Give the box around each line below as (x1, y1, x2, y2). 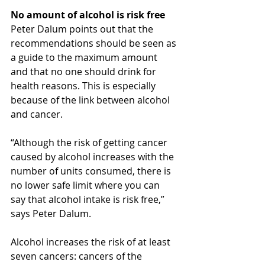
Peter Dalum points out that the (11, 22, 156, 35)
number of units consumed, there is (11, 164, 173, 177)
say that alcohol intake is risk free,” (11, 192, 167, 206)
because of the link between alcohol (11, 93, 172, 106)
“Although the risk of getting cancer (11, 135, 170, 149)
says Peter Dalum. (11, 206, 91, 220)
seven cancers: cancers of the (11, 249, 144, 263)
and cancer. (11, 107, 63, 121)
